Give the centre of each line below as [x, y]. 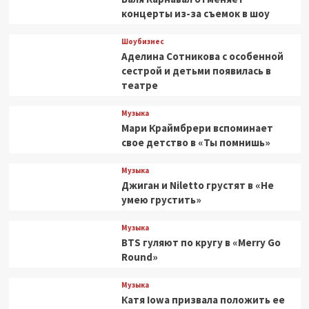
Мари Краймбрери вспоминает [197, 128]
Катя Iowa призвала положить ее [203, 300]
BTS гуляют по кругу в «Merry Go [201, 242]
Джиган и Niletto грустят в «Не [197, 185]
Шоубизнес [142, 41]
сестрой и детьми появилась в [196, 71]
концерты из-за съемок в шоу [195, 13]
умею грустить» [161, 200]
